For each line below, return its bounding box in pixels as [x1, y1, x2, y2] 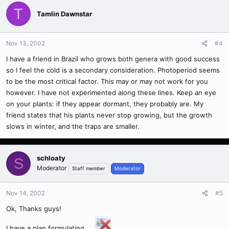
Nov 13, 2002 [6, 39, 45, 47]
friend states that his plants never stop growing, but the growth [6, 111, 212, 119]
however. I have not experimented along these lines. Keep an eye [6, 88, 216, 97]
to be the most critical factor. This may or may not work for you [6, 77, 208, 85]
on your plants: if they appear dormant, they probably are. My [6, 100, 203, 108]
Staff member [72, 165, 105, 171]
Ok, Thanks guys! [6, 204, 61, 213]
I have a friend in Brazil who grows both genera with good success [6, 55, 220, 63]
